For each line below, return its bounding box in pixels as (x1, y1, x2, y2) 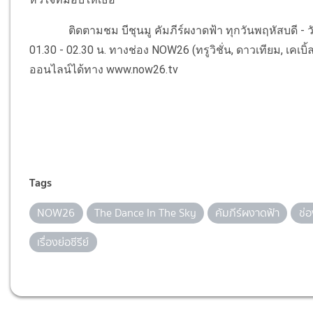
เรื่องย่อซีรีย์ (37, 233, 89, 250)
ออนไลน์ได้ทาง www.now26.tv (29, 63, 179, 77)
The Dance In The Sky (94, 205, 196, 221)
